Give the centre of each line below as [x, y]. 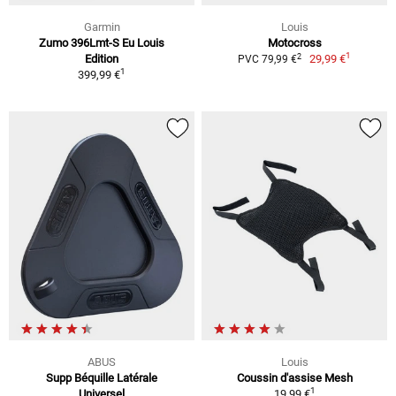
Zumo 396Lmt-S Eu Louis [102, 43]
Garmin [102, 27]
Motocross [294, 43]
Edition [102, 59]
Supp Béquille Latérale [102, 377]
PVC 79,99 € [267, 60]
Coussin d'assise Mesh [294, 377]
